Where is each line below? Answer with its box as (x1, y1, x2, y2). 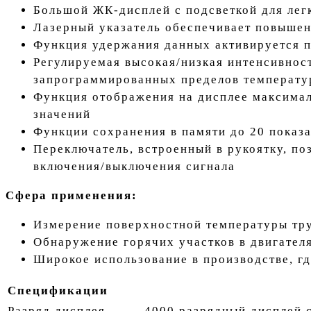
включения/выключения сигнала (33, 160, 235, 174)
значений (33, 108, 91, 121)
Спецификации (8, 284, 108, 298)
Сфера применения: (6, 189, 137, 203)
